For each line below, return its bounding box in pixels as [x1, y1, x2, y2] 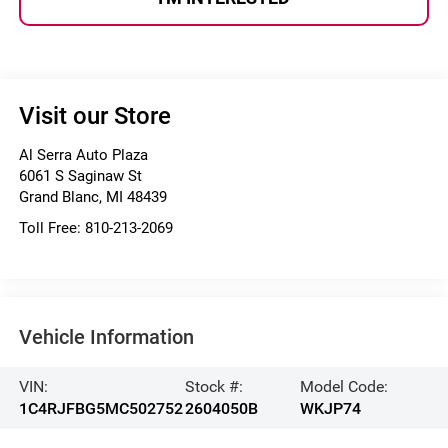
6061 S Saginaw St [18, 166, 142, 185]
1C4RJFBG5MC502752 [18, 399, 183, 419]
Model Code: [299, 377, 388, 397]
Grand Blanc [18, 187, 99, 206]
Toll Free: [18, 218, 85, 237]
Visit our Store [18, 101, 171, 130]
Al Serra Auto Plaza [18, 145, 148, 164]
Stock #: [185, 377, 244, 397]
